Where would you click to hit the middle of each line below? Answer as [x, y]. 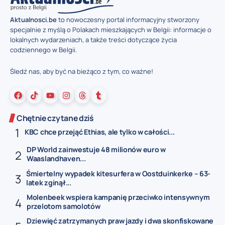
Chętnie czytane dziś [55, 118]
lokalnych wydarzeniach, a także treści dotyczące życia [93, 40]
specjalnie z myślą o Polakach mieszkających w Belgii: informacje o [111, 30]
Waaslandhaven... [56, 159]
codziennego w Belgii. [43, 50]
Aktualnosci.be [33, 20]
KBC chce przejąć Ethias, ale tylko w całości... [100, 132]
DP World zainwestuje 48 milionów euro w [96, 150]
